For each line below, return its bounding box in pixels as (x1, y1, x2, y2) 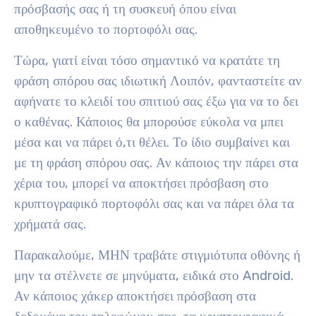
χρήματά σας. (14, 217, 86, 232)
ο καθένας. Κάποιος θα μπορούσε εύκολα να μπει (14, 114, 284, 130)
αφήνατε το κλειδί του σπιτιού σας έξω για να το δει (14, 94, 298, 109)
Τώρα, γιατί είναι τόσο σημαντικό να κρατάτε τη (14, 53, 280, 68)
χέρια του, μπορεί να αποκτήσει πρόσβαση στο (14, 176, 269, 191)
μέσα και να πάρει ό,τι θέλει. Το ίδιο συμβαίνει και (14, 135, 290, 150)
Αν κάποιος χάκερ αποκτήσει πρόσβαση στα (14, 288, 256, 304)
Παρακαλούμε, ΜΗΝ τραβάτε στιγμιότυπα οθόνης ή (14, 248, 300, 263)
